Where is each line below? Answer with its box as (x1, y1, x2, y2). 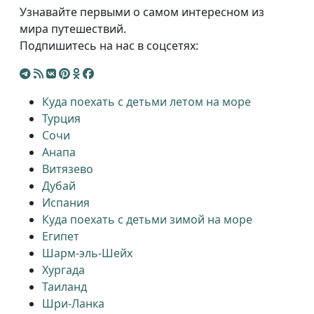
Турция (42, 111, 81, 127)
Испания (42, 195, 90, 211)
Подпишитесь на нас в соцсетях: (20, 38, 198, 54)
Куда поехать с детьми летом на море (42, 94, 251, 110)
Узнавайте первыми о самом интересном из (20, 4, 264, 20)
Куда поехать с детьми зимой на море (42, 212, 252, 228)
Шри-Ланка (42, 296, 104, 312)
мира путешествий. (20, 21, 126, 37)
